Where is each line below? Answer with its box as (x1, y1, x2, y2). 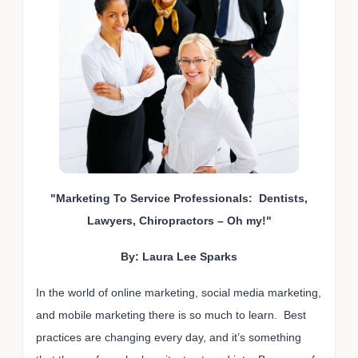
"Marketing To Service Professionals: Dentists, (50, 192, 308, 205)
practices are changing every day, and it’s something (36, 330, 301, 344)
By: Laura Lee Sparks (121, 250, 237, 264)
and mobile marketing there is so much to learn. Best (36, 308, 306, 321)
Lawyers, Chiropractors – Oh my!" (86, 214, 272, 228)
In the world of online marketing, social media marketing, (36, 285, 321, 299)
